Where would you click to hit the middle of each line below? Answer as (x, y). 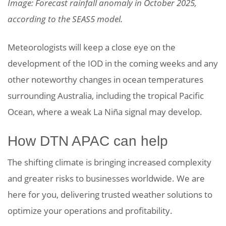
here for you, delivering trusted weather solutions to (110, 194)
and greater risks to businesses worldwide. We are (106, 178)
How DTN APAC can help (88, 141)
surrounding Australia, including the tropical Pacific (106, 95)
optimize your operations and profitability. (90, 210)
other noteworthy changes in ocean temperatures (105, 79)
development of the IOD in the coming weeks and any (113, 63)
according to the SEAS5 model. (65, 19)
